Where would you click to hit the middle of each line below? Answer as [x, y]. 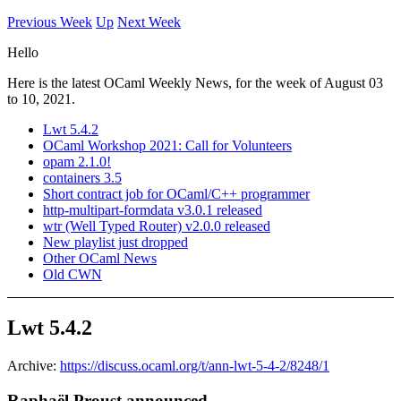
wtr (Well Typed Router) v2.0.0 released [157, 226]
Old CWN [73, 274]
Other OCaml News [100, 258]
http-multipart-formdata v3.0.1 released [153, 210]
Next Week [149, 22]
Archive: [34, 365]
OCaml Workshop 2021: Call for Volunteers [167, 145]
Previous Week [50, 22]
